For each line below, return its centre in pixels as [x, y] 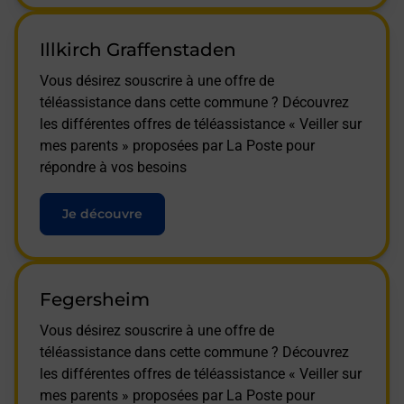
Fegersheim [95, 299]
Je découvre [102, 213]
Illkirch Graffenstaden [138, 49]
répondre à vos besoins [113, 167]
